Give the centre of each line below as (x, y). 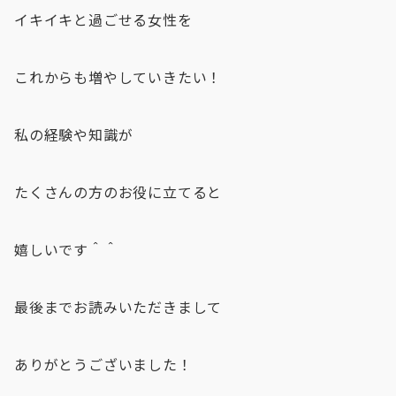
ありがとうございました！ (103, 365)
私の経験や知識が (74, 135)
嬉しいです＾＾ (66, 250)
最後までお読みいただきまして (118, 307)
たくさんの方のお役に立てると (118, 192)
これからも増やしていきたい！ (118, 77)
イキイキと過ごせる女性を (103, 20)
